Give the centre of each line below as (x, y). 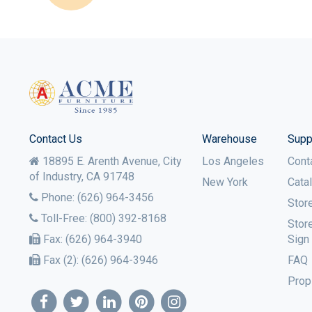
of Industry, (58, 177)
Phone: (58, 198)
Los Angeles (233, 162)
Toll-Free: (64, 219)
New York (225, 182)
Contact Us (56, 139)
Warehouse (229, 139)
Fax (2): (61, 260)
